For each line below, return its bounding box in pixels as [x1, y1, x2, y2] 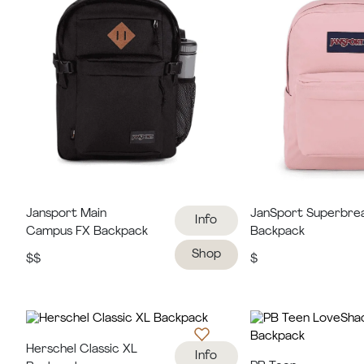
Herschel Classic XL [25, 343, 137, 356]
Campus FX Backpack [25, 225, 148, 238]
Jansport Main [25, 207, 106, 220]
